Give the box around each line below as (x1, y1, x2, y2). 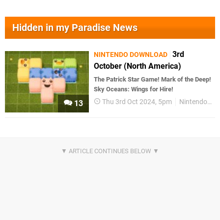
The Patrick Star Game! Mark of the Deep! (94, 76, 212, 83)
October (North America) (94, 61, 182, 71)
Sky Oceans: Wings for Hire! (94, 85, 174, 93)
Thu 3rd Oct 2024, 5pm (102, 98, 172, 106)
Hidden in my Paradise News (12, 22, 137, 33)
